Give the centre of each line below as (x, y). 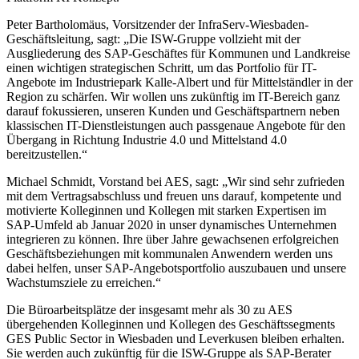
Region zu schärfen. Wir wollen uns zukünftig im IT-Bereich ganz (173, 97)
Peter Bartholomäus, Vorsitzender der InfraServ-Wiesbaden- (157, 24)
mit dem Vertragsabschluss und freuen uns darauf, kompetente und (174, 196)
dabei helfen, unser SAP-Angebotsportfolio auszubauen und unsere (176, 268)
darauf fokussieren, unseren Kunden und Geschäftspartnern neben (173, 111)
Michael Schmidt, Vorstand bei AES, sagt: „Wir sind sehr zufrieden (175, 182)
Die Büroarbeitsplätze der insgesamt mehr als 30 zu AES (149, 310)
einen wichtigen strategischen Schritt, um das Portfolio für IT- (161, 68)
